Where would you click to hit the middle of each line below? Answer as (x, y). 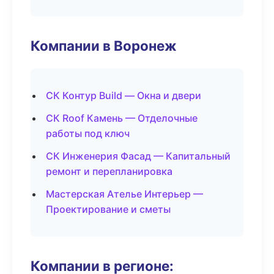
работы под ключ (88, 133)
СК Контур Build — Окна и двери (124, 95)
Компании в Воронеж (104, 46)
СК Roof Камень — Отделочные (122, 118)
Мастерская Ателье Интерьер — (124, 194)
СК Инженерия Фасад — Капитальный (138, 156)
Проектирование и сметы (108, 209)
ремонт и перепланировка (109, 171)
